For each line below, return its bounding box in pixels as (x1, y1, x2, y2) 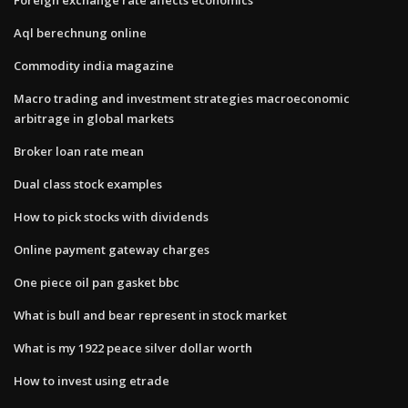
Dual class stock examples (14, 175, 162, 192)
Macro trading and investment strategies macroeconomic (14, 89, 350, 107)
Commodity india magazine (14, 56, 174, 74)
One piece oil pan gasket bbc (14, 273, 179, 291)
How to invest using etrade (14, 372, 169, 389)
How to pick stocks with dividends (14, 208, 209, 225)
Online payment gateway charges (14, 240, 209, 258)
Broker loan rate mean (14, 142, 144, 159)
